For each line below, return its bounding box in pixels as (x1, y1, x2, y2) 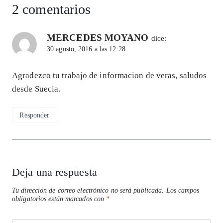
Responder (19, 111, 50, 119)
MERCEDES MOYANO (47, 32, 149, 43)
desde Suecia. (12, 84, 61, 94)
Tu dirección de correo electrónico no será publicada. (12, 187, 164, 195)
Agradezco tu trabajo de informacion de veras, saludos (12, 70, 207, 80)
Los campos (166, 187, 200, 195)
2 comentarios (12, 1, 91, 17)
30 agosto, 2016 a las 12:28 (47, 45, 125, 53)
